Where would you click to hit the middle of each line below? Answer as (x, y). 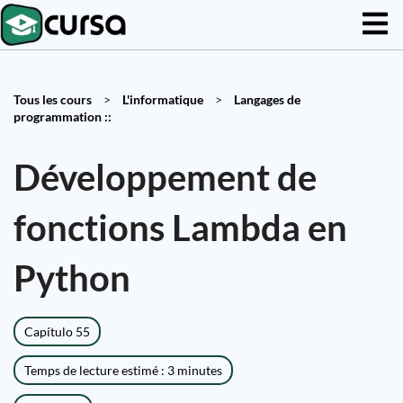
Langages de (267, 99)
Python (72, 278)
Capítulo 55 (57, 331)
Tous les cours (53, 99)
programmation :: (63, 116)
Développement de (165, 177)
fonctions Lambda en (180, 228)
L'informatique (163, 99)
